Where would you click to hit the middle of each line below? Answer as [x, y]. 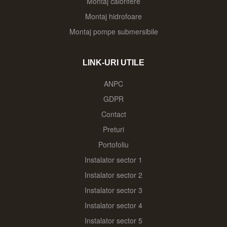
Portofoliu [113, 144]
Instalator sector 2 [113, 175]
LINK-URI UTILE [113, 62]
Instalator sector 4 [113, 205]
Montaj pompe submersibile [113, 31]
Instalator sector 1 [113, 159]
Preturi [113, 129]
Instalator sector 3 [113, 190]
